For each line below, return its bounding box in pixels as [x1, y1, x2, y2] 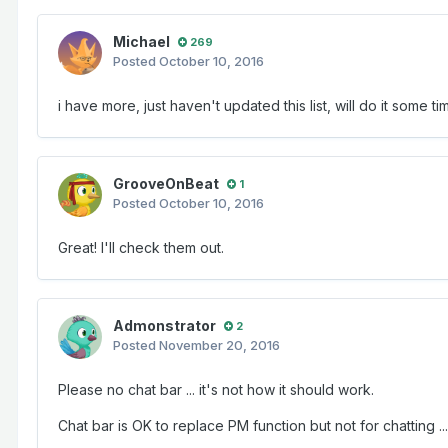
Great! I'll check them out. [58, 239, 224, 257]
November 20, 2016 [159, 337, 280, 354]
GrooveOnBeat [113, 175, 219, 193]
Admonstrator [113, 317, 216, 335]
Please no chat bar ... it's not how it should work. [58, 381, 374, 399]
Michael [113, 33, 170, 51]
